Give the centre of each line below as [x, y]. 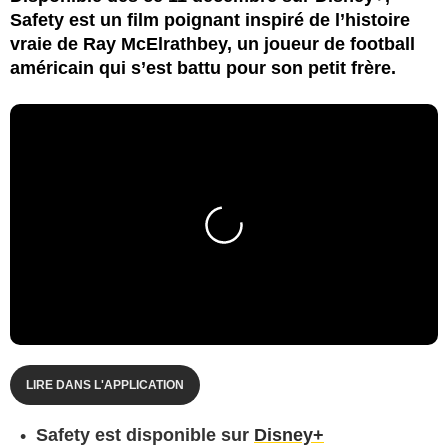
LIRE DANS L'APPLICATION [105, 384]
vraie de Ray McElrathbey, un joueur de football [212, 43]
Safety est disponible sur [145, 434]
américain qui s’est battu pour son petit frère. [203, 67]
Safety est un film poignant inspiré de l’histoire [210, 19]
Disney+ [289, 434]
